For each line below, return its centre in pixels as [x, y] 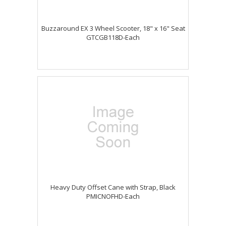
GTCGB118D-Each [113, 37]
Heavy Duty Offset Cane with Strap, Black [113, 187]
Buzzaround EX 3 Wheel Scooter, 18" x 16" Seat [113, 28]
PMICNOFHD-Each [113, 196]
